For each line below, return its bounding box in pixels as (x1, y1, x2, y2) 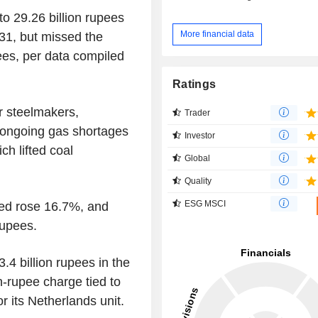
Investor (185, 130, 216, 141)
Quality (185, 175, 212, 186)
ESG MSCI (185, 198, 226, 209)
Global (185, 153, 211, 163)
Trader (185, 107, 211, 118)
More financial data (180, 28, 255, 39)
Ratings (172, 77, 216, 90)
